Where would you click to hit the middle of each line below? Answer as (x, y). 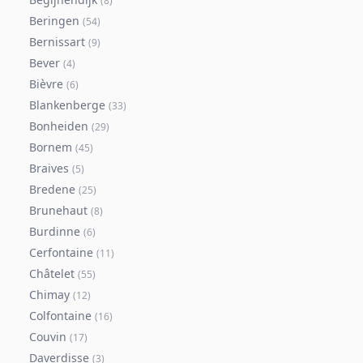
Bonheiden (59, 126)
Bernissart (57, 42)
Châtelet (52, 273)
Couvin (48, 337)
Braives (49, 168)
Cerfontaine (61, 252)
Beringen (54, 21)
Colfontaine (60, 316)
